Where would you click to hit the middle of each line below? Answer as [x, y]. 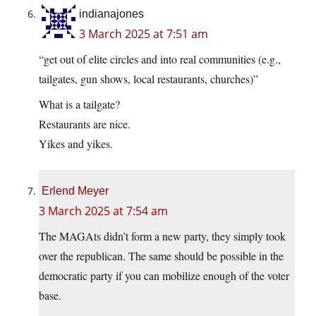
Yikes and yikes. [76, 144]
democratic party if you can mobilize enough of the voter [164, 276]
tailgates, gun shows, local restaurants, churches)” [148, 79]
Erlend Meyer [75, 191]
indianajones [111, 14]
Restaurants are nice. [85, 124]
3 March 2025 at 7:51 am [144, 34]
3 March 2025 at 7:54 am [103, 211]
